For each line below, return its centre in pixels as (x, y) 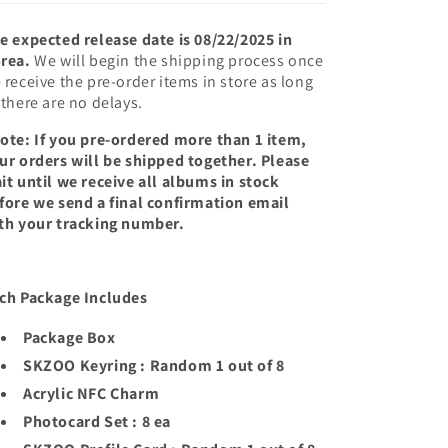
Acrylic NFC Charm (91, 393)
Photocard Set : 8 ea (97, 421)
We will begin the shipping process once (177, 60)
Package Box (69, 337)
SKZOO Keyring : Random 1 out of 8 (154, 365)
